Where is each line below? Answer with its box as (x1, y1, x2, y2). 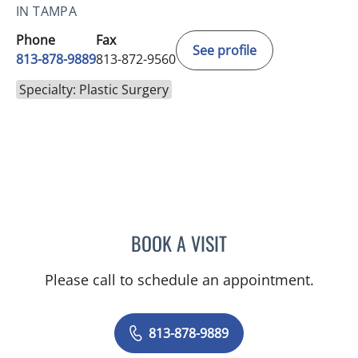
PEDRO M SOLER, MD (226, 229, 333, 251)
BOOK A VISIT (131, 228, 227, 257)
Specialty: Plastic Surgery (19, 80, 169, 98)
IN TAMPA (16, 2, 78, 20)
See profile (193, 41, 257, 59)
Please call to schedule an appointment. (44, 269, 314, 289)
